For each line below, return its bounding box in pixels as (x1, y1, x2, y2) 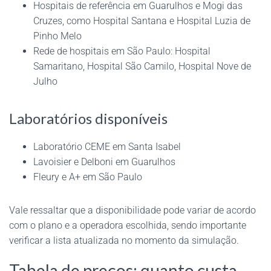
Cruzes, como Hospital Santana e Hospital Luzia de (33, 15, 250, 27)
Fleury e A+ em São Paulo (33, 171, 142, 183)
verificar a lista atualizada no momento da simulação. (9, 234, 239, 246)
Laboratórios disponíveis (9, 109, 168, 127)
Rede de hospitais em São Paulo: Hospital (33, 45, 211, 57)
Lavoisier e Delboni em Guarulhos (33, 155, 175, 168)
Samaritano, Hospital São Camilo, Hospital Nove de (33, 60, 251, 72)
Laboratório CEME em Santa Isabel (33, 140, 181, 152)
